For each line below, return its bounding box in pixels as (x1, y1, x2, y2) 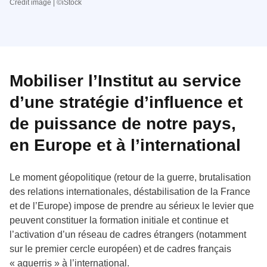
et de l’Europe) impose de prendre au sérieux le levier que (10, 200, 254, 211)
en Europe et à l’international (10, 135, 241, 154)
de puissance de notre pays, (10, 114, 236, 133)
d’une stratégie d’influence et (10, 92, 243, 111)
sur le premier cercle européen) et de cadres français (10, 243, 231, 254)
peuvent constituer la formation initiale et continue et (10, 215, 228, 225)
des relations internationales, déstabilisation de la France (10, 186, 250, 197)
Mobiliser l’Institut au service (10, 71, 241, 90)
